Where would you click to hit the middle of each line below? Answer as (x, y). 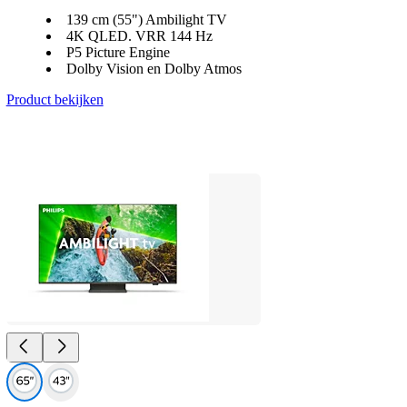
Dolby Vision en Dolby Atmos (154, 69)
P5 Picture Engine (118, 52)
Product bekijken (55, 99)
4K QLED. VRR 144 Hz (139, 36)
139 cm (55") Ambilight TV (146, 20)
